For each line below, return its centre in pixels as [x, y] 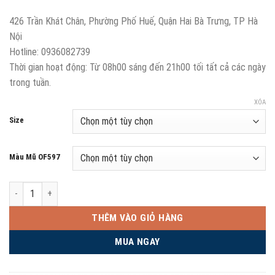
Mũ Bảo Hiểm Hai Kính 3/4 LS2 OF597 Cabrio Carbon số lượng [125, 188]
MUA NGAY [137, 242]
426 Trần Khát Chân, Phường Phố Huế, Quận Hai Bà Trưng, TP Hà [134, 21]
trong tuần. [30, 82]
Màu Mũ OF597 [35, 157]
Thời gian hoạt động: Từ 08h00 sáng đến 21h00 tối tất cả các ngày [137, 67]
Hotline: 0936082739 [50, 52]
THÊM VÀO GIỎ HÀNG [137, 218]
